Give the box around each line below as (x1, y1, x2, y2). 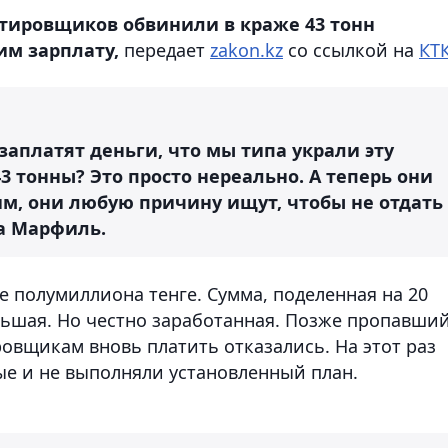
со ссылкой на (283, 37, 419, 62)
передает (119, 37, 210, 62)
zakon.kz (210, 37, 283, 62)
